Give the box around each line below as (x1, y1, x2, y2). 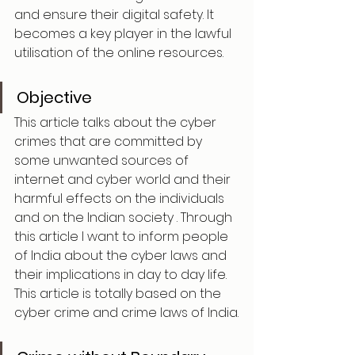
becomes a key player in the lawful (14, 25, 235, 43)
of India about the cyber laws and (14, 246, 230, 265)
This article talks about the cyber (14, 113, 219, 132)
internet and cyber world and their (14, 170, 234, 189)
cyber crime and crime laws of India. (14, 303, 239, 322)
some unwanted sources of (14, 151, 192, 170)
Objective (17, 86, 92, 109)
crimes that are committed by (14, 132, 205, 151)
